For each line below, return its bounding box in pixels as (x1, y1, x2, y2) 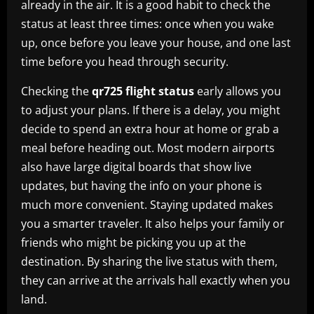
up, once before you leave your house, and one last (21, 34, 291, 50)
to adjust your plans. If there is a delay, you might (21, 102, 280, 118)
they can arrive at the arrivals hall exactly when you (21, 272, 290, 288)
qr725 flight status (92, 83, 194, 99)
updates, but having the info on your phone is (21, 177, 262, 193)
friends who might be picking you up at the (21, 234, 246, 250)
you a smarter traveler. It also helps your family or (21, 215, 285, 231)
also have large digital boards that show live (21, 158, 252, 175)
